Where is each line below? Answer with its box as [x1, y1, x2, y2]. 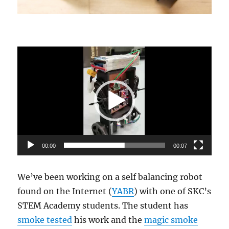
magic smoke [144, 215, 198, 225]
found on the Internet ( [17, 186, 112, 197]
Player [17, 62, 42, 73]
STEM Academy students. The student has [17, 200, 189, 211]
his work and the [72, 215, 145, 225]
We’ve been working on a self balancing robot [17, 172, 203, 182]
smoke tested [17, 215, 73, 225]
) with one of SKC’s [134, 186, 212, 197]
